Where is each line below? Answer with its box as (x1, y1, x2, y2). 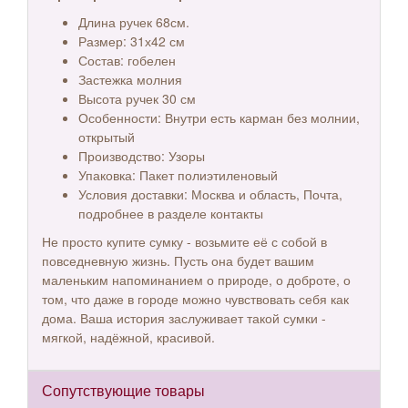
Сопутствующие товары (42, 380, 205, 401)
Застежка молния (78, 70, 182, 88)
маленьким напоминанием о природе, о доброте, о (42, 270, 351, 289)
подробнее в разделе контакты (78, 204, 263, 222)
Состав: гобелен (78, 51, 176, 69)
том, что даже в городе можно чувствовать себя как (42, 290, 349, 308)
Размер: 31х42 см (78, 32, 185, 50)
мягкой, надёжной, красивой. (42, 328, 215, 346)
